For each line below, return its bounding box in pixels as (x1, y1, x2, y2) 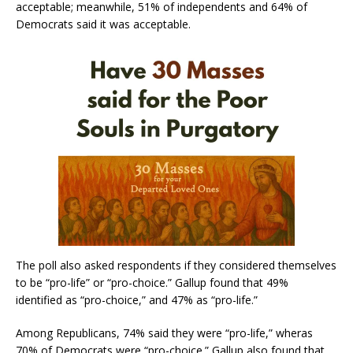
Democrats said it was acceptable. (16, 16, 191, 32)
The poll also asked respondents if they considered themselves (16, 257, 336, 273)
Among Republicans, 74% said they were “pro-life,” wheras (16, 325, 313, 340)
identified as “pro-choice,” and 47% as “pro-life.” (16, 292, 258, 307)
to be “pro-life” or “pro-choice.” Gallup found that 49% (16, 274, 288, 290)
